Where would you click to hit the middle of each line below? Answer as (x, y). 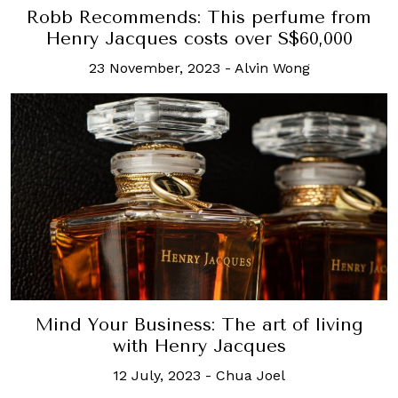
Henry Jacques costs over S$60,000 (199, 38)
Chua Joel (251, 375)
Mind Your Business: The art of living (199, 324)
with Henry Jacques (199, 346)
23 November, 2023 (154, 68)
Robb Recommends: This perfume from (199, 17)
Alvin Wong (272, 68)
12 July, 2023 (157, 375)
